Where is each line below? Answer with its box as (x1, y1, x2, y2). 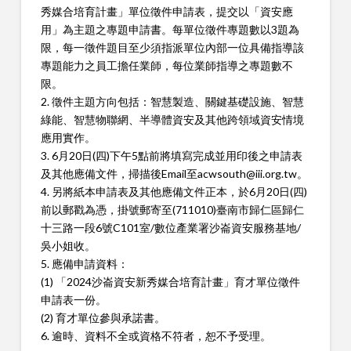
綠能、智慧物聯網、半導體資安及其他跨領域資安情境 (40, 112, 304, 126)
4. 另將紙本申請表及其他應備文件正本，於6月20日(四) (40, 184, 307, 198)
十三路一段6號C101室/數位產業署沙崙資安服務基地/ (40, 220, 301, 234)
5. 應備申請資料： (40, 256, 128, 270)
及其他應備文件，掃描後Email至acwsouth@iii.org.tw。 (40, 166, 308, 180)
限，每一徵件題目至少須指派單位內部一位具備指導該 (40, 40, 304, 54)
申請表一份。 (40, 292, 107, 306)
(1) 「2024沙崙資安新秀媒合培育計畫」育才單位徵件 (40, 274, 300, 288)
